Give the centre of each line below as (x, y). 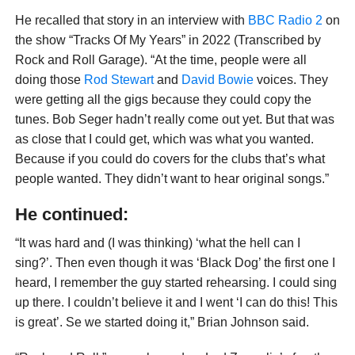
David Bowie (217, 79)
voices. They (290, 79)
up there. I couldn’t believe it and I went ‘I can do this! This (176, 302)
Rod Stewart (118, 79)
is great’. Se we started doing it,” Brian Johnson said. (162, 322)
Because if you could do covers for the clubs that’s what (170, 158)
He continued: (71, 214)
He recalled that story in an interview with (131, 20)
